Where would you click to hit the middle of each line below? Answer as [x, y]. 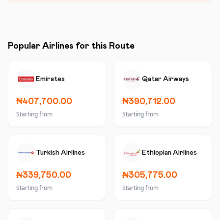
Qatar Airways [165, 79]
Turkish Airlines [60, 153]
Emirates [50, 79]
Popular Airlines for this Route [71, 46]
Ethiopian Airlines [169, 153]
